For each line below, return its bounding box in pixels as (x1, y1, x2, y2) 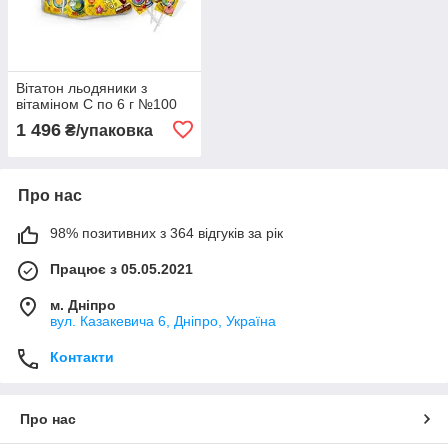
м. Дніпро (50, 296, 116, 313)
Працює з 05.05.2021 (50, 260, 193, 277)
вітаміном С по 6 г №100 (16, 95, 177, 112)
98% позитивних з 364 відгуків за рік (50, 224, 283, 241)
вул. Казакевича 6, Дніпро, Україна (50, 312, 276, 329)
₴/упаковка (61, 121, 153, 139)
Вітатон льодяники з (16, 79, 147, 96)
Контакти (50, 348, 114, 365)
